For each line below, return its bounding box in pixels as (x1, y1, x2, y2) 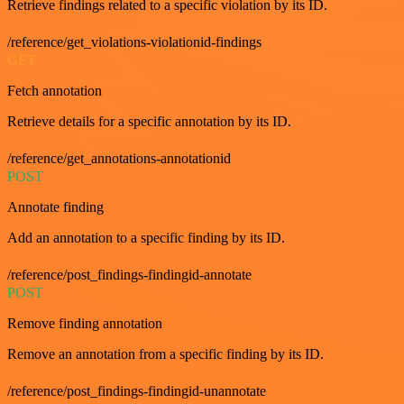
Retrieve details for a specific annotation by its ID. (7, 114, 291, 129)
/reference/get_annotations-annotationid (7, 151, 231, 166)
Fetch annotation (7, 83, 102, 98)
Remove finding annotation (7, 316, 162, 331)
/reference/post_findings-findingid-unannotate (7, 383, 266, 399)
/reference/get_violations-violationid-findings (7, 34, 262, 50)
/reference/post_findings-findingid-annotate (7, 267, 252, 282)
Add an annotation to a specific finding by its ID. (7, 230, 285, 245)
